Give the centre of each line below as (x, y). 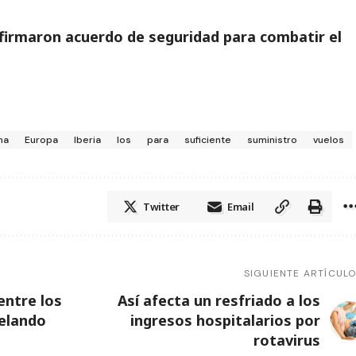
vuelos (328, 140)
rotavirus (287, 341)
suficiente (207, 140)
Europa (41, 140)
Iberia (87, 140)
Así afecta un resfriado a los (219, 301)
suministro (272, 140)
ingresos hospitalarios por (226, 321)
